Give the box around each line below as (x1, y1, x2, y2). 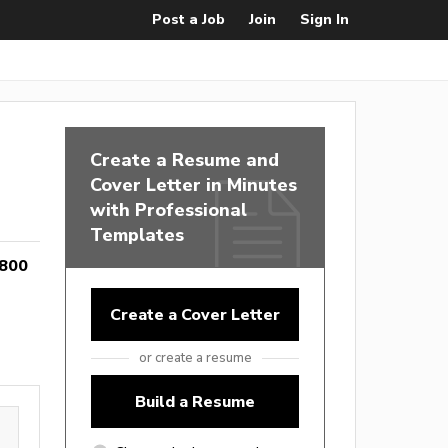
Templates (90, 224, 184, 245)
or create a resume (138, 350, 252, 365)
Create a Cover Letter (110, 305, 280, 324)
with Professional (90, 199, 247, 220)
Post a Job (152, 11, 225, 28)
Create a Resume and (90, 149, 279, 170)
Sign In (300, 11, 349, 28)
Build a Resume (135, 392, 255, 411)
